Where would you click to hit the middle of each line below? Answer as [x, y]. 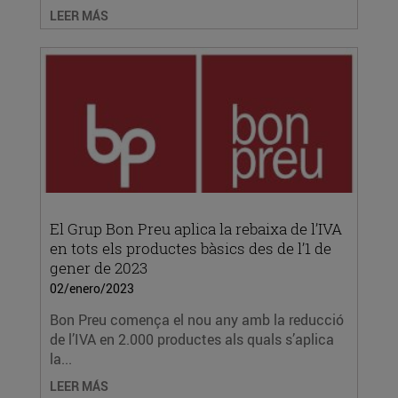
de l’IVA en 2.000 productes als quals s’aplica [192, 339]
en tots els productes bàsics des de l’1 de [191, 248]
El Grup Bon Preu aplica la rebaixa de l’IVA [196, 229]
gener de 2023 [99, 268]
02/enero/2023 [92, 288]
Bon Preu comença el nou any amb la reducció [197, 320]
